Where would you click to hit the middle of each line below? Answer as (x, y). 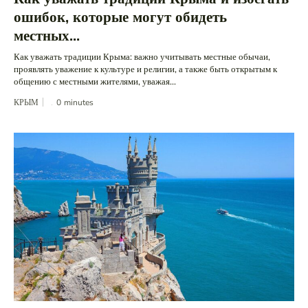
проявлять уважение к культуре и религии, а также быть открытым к (145, 70)
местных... (47, 36)
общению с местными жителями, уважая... (95, 82)
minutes (79, 103)
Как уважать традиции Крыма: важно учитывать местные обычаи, (142, 57)
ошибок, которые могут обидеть (120, 18)
